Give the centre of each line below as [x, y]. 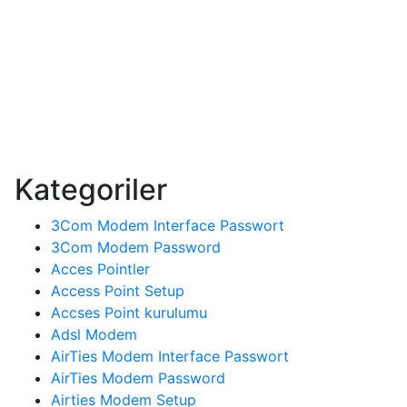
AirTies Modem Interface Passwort [170, 356]
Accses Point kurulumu [129, 312]
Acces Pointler [100, 268]
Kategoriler [91, 189]
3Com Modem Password [136, 247]
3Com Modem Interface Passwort [168, 225]
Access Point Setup [118, 290]
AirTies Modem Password [138, 377]
